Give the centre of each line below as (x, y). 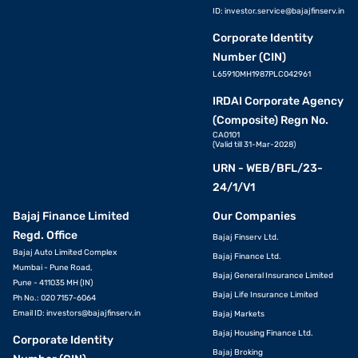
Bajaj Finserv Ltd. (245, 238)
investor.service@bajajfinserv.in (284, 12)
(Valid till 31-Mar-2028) (254, 145)
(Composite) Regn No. (270, 121)
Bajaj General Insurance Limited (272, 276)
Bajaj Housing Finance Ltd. (263, 334)
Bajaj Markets (238, 314)
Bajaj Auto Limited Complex (65, 253)
